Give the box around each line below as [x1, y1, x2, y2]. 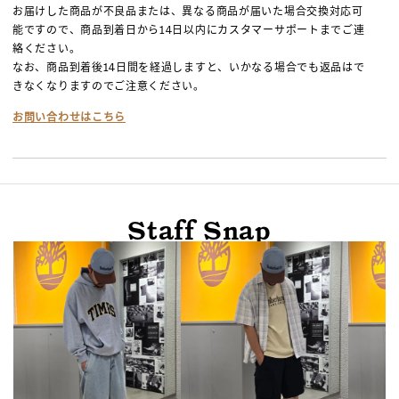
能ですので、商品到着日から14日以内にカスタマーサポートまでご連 [12, 23, 365, 37]
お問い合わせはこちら [12, 110, 126, 125]
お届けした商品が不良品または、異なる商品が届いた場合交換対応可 [12, 4, 363, 19]
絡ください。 [12, 42, 81, 56]
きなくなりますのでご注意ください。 [12, 79, 205, 94]
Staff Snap [127, 216, 272, 247]
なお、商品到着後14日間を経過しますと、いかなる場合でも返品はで [12, 61, 365, 75]
